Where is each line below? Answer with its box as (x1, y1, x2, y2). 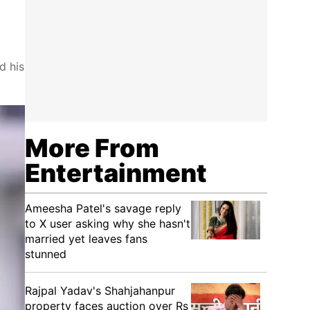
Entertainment (25, 158, 207, 188)
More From (25, 133, 159, 163)
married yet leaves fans (25, 232, 147, 246)
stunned (25, 247, 66, 261)
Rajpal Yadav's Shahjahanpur (25, 284, 175, 298)
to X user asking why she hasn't (25, 217, 190, 230)
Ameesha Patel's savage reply (25, 201, 181, 215)
